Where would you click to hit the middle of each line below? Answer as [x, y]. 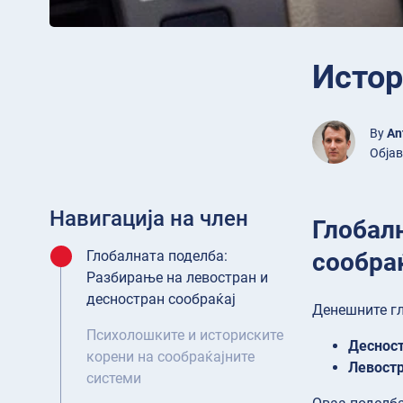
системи [114, 379]
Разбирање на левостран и [177, 278]
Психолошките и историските [185, 336]
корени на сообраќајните [170, 357]
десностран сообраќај [161, 300]
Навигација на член [149, 219]
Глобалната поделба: [157, 256]
